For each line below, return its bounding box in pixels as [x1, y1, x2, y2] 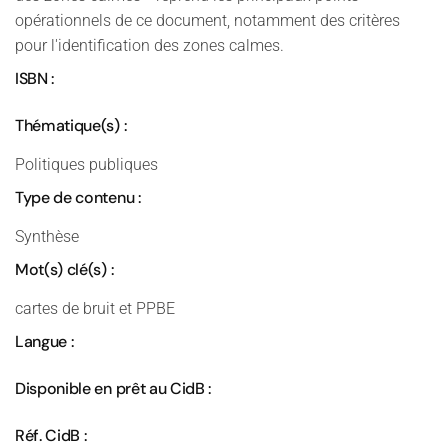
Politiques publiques [15, 155, 158, 174]
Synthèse [15, 227, 79, 246]
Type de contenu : [15, 187, 141, 208]
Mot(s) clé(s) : [15, 259, 114, 280]
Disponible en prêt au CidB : [15, 378, 212, 399]
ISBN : [15, 68, 55, 89]
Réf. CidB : [15, 425, 87, 446]
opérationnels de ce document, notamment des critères [15, 11, 400, 30]
